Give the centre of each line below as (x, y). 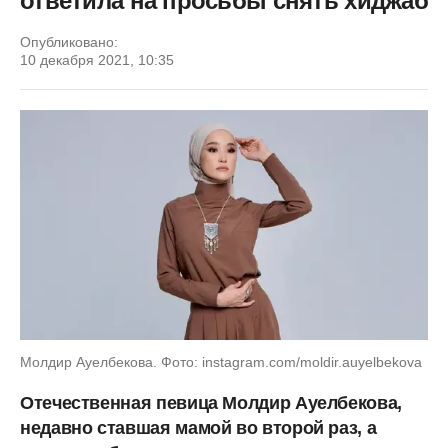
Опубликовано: (69, 42)
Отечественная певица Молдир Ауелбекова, (211, 402)
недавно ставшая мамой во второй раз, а (198, 427)
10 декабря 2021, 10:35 (97, 60)
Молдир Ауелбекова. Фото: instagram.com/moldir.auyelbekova (221, 361)
